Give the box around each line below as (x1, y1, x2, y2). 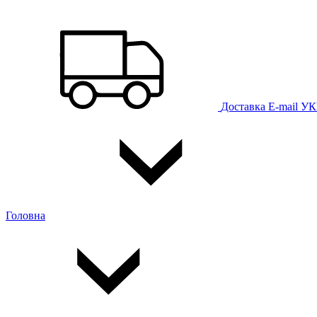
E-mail (268, 100, 298, 113)
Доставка (221, 100, 265, 113)
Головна (6, 209, 45, 221)
